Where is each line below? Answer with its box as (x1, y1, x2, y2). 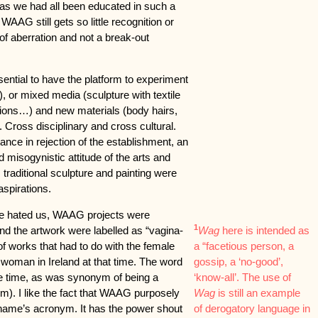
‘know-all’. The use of (193, 271, 291, 283)
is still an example (214, 287, 300, 299)
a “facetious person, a (193, 240, 294, 252)
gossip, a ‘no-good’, (193, 256, 283, 268)
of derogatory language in (193, 302, 310, 314)
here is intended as (219, 224, 309, 236)
